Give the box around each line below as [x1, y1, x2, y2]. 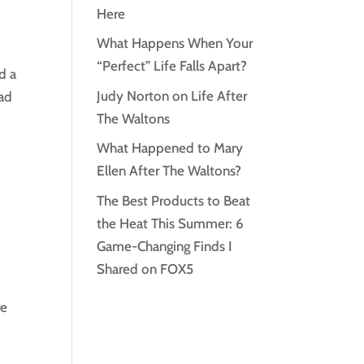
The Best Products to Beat [97, 192, 251, 209]
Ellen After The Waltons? [97, 162, 242, 180]
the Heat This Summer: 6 [97, 214, 245, 232]
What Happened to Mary [97, 140, 244, 157]
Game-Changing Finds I [97, 237, 233, 254]
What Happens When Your [97, 35, 253, 52]
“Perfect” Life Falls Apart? [97, 58, 248, 75]
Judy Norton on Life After [97, 87, 248, 104]
